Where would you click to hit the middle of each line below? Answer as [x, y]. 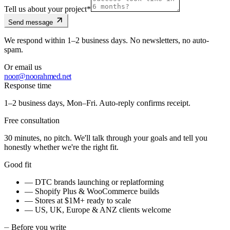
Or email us [23, 67]
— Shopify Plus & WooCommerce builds [92, 191]
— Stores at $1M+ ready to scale [78, 200]
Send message [32, 22]
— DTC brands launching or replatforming [94, 182]
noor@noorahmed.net [38, 76]
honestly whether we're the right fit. [61, 147]
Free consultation [32, 120]
